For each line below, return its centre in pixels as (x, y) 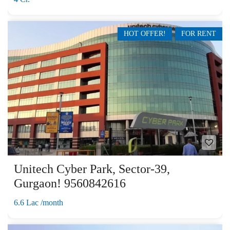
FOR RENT (199, 34)
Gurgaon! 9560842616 (70, 183)
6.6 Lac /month (39, 202)
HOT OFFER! (145, 34)
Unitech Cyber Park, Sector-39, (92, 169)
